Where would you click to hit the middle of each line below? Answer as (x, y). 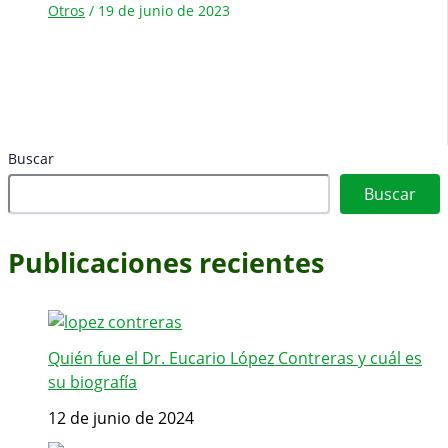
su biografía (92, 382)
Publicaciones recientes (166, 263)
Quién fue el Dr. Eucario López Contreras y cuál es (235, 358)
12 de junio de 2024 (121, 418)
